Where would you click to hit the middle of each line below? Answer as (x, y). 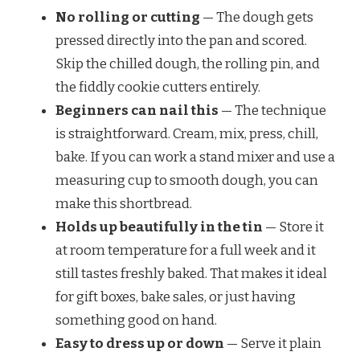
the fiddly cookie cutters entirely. (158, 87)
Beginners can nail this (137, 110)
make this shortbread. (124, 203)
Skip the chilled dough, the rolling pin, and (188, 63)
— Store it (293, 227)
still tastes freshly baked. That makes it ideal (191, 273)
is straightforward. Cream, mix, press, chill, (187, 133)
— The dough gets (257, 17)
